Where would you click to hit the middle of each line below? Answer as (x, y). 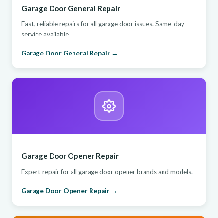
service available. (46, 34)
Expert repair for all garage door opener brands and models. (107, 172)
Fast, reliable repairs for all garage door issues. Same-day (103, 24)
